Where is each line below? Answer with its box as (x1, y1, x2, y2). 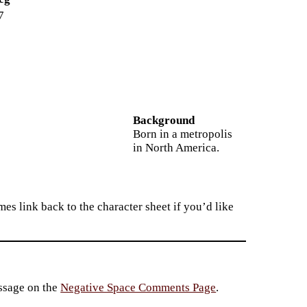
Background (133, 114, 195, 127)
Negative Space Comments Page (60, 280, 217, 294)
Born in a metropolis (133, 127, 233, 141)
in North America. (133, 141, 220, 155)
